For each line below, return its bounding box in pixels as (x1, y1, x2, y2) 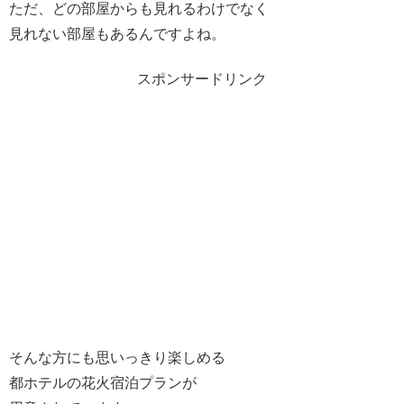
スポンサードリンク (137, 71, 267, 87)
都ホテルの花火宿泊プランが (9, 375, 197, 391)
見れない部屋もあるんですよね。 (9, 25, 225, 41)
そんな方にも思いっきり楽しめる (9, 350, 225, 366)
